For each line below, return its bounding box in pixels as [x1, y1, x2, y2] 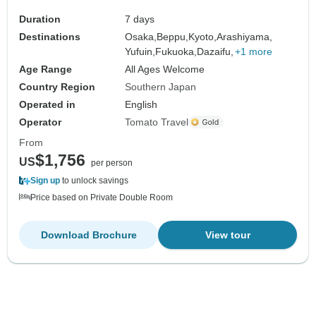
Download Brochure [40, 229, 137, 241]
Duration [19, 13, 61, 25]
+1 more [235, 45, 273, 57]
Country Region [19, 80, 95, 92]
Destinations [19, 30, 80, 42]
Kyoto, [188, 30, 217, 42]
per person [91, 157, 133, 168]
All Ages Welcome [125, 63, 205, 75]
